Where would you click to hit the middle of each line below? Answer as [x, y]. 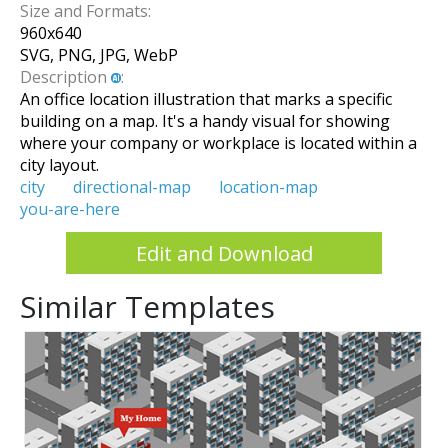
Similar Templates [147, 306]
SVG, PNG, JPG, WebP [99, 55]
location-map [268, 187]
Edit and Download [224, 253]
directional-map [132, 187]
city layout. [59, 165]
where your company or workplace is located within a [218, 143]
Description [65, 77]
